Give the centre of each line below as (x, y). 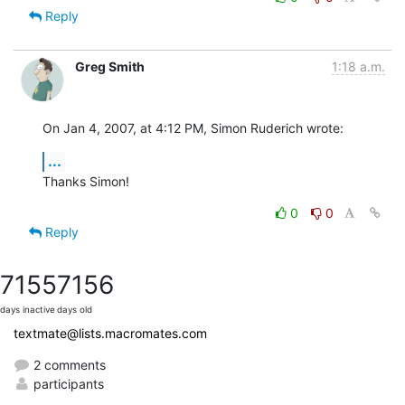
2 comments (68, 364)
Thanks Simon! (86, 181)
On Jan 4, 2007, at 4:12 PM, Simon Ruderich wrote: (193, 127)
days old (75, 309)
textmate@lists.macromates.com (110, 333)
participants (67, 383)
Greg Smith (110, 66)
